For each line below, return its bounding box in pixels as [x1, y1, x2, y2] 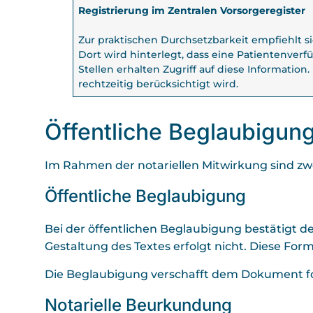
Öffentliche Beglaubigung [45, 186, 246, 207]
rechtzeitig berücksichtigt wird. [78, 78, 239, 91]
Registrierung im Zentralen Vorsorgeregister [78, 4, 306, 17]
